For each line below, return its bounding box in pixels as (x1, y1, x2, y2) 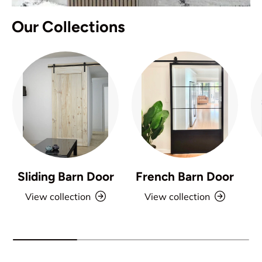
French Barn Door (136, 168, 234, 184)
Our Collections (12, 16, 125, 36)
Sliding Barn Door (17, 168, 114, 184)
